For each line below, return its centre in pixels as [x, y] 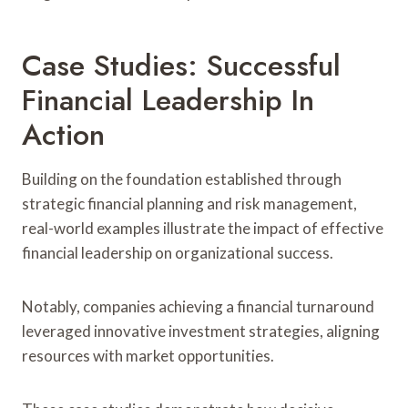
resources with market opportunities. [148, 355]
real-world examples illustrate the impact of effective [203, 228]
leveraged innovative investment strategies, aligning [201, 331]
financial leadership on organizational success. [178, 252]
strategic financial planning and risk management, [189, 203]
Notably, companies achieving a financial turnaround [198, 306]
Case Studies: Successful [181, 65]
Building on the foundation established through [182, 178]
